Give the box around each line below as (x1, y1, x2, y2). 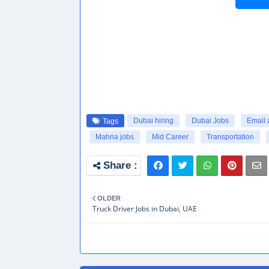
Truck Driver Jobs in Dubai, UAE (92, 204, 197, 214)
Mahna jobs (95, 133, 134, 141)
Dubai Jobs (192, 116, 229, 125)
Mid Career (152, 133, 189, 141)
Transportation (207, 133, 254, 141)
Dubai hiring (133, 116, 174, 125)
